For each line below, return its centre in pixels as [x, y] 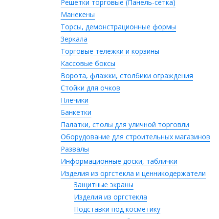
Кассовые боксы [88, 63]
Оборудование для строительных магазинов [135, 137]
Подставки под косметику [117, 209]
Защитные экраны [104, 185]
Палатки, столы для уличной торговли [125, 124]
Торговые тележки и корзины [110, 51]
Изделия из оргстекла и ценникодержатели [133, 173]
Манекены [78, 14]
